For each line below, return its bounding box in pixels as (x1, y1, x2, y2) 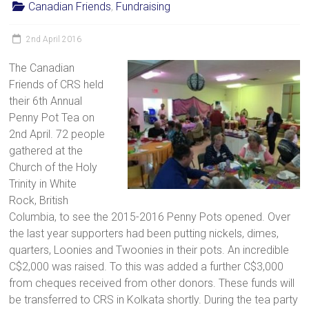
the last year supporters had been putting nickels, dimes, (9, 226, 279, 240)
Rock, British (9, 193, 69, 207)
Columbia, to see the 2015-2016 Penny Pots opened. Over (9, 210, 291, 223)
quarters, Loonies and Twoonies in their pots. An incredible (9, 243, 290, 257)
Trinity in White (9, 177, 77, 190)
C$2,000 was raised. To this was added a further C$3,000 (9, 259, 284, 273)
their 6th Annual (9, 94, 83, 108)
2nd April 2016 (26, 34, 82, 44)
